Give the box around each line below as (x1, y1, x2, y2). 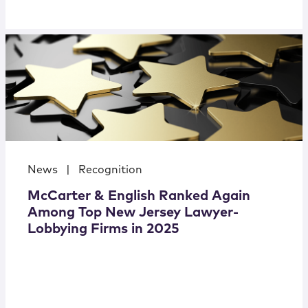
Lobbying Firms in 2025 (27, 222, 179, 236)
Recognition (78, 164, 142, 176)
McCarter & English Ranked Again (27, 189, 250, 203)
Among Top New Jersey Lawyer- (27, 206, 239, 220)
